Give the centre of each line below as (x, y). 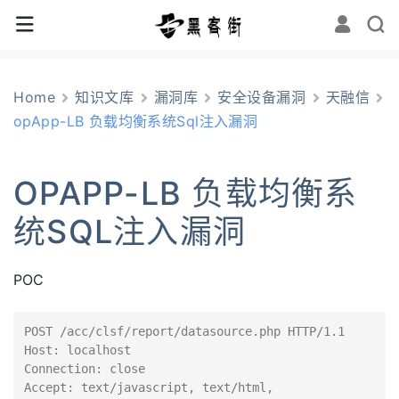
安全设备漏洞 (262, 97)
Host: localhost (77, 350)
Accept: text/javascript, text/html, (149, 387)
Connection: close (85, 369)
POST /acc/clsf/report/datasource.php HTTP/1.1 (184, 331)
